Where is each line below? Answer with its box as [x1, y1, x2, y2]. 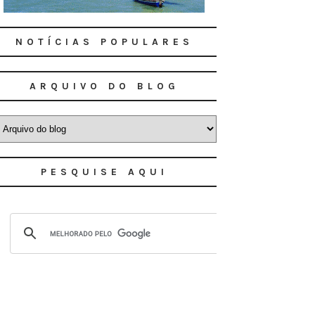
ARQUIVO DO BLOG [29, 80, 179, 92]
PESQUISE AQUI [40, 166, 168, 178]
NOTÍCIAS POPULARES [15, 36, 193, 48]
